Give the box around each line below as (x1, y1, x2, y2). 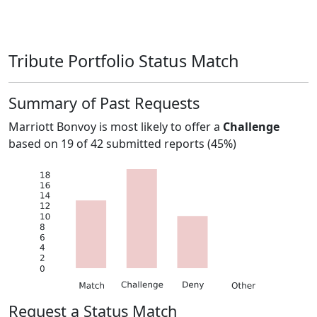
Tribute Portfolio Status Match (8, 50, 239, 72)
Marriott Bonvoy (8, 119, 96, 134)
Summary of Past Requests (8, 93, 200, 113)
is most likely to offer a (96, 119, 223, 134)
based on (8, 136, 61, 151)
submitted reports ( (103, 136, 211, 151)
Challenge (223, 119, 279, 134)
